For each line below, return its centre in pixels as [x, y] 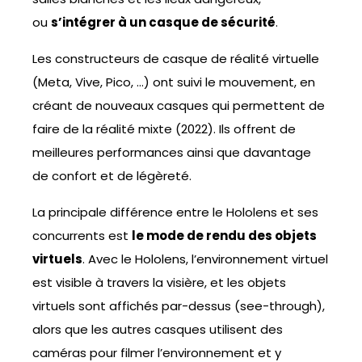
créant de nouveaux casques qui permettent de [179, 106]
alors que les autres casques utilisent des [158, 330]
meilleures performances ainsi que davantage [172, 153]
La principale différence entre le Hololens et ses [175, 213]
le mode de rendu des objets [224, 236]
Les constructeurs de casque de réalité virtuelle [176, 59]
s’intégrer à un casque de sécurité [163, 23]
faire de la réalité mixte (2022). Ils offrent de [164, 129]
